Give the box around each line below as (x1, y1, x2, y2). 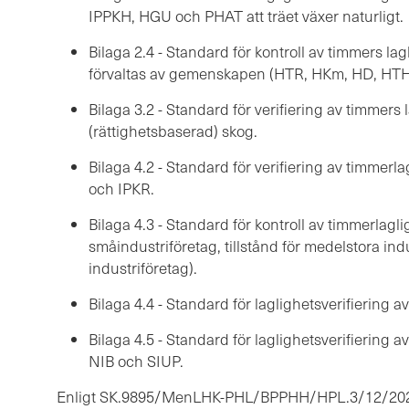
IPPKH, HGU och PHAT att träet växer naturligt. (89, 5, 404, 27)
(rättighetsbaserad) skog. (89, 121, 257, 142)
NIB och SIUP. (89, 351, 184, 372)
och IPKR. (89, 178, 154, 200)
